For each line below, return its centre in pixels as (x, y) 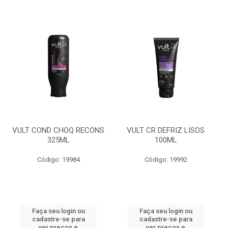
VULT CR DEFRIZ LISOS (166, 130)
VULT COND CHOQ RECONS (58, 130)
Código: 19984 (58, 160)
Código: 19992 (166, 160)
